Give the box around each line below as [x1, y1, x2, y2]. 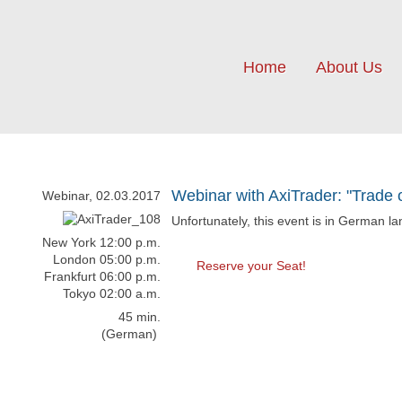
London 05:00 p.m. [53, 252, 161, 267]
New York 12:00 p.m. [42, 235, 161, 250]
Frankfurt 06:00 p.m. [44, 269, 161, 284]
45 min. [118, 310, 161, 325]
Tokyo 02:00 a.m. [63, 286, 161, 301]
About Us [316, 58, 382, 76]
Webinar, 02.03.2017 [42, 188, 161, 204]
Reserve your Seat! [197, 258, 306, 274]
